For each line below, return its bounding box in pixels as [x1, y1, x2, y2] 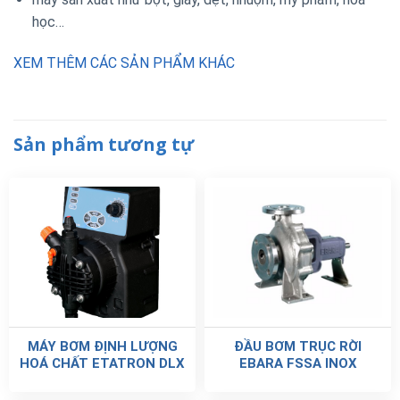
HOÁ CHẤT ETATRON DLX [20, 355, 185, 372]
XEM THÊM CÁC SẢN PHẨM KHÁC [13, 54, 235, 72]
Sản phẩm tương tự [13, 131, 194, 156]
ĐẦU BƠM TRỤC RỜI [234, 338, 362, 355]
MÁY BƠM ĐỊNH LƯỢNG [27, 338, 178, 355]
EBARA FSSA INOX [238, 355, 357, 372]
